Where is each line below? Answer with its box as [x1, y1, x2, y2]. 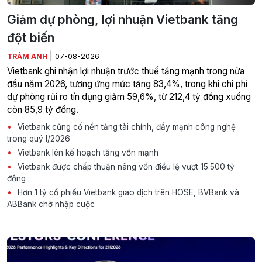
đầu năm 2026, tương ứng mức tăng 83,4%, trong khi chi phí [7, 78, 247, 90]
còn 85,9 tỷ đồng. [7, 104, 78, 116]
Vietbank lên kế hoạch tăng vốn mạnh [15, 148, 158, 158]
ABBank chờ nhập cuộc [7, 199, 95, 209]
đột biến [7, 30, 54, 46]
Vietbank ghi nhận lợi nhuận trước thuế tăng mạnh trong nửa [7, 65, 244, 77]
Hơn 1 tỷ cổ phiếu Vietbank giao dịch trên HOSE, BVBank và [15, 188, 239, 198]
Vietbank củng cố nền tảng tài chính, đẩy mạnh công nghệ [15, 122, 236, 132]
